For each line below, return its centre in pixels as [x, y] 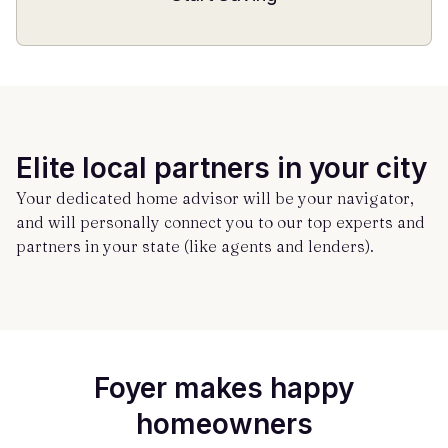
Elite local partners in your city [221, 168]
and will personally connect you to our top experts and [220, 222]
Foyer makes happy [224, 388]
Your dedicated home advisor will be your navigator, [215, 198]
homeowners [224, 424]
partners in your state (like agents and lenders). [195, 246]
